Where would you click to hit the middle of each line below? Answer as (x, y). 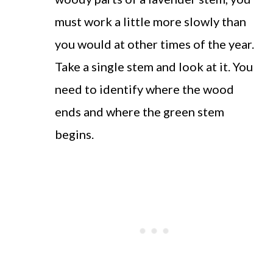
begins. (74, 134)
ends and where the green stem (140, 111)
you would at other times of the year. (154, 44)
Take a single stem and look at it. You (154, 66)
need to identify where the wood (144, 89)
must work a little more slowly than (151, 21)
